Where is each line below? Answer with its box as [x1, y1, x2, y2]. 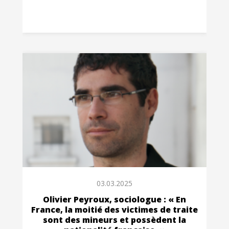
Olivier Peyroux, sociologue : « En [43, 193, 186, 205]
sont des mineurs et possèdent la [43, 214, 186, 225]
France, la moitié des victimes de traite [31, 203, 198, 215]
